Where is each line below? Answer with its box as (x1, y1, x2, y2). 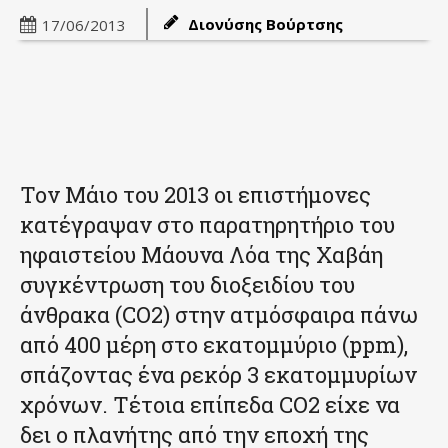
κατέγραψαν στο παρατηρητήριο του (20, 210, 395, 240)
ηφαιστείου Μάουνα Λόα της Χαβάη (20, 240, 383, 270)
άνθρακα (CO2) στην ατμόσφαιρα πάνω (20, 300, 418, 330)
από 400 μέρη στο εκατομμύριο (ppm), (20, 330, 408, 360)
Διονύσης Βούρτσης (188, 14, 344, 35)
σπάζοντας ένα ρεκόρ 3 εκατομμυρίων (20, 360, 417, 390)
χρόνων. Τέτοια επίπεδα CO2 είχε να (20, 390, 400, 420)
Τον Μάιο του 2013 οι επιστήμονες (20, 180, 371, 210)
